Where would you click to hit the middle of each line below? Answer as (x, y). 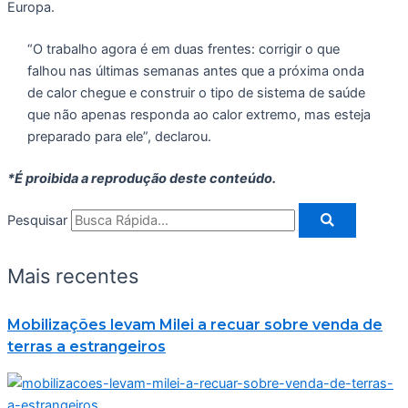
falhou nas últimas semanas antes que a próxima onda (195, 71)
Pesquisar (37, 221)
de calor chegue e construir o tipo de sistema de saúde (196, 92)
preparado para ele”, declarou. (119, 136)
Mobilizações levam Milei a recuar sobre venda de (195, 325)
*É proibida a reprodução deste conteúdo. (142, 178)
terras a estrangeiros (87, 347)
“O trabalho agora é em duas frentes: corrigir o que (183, 49)
